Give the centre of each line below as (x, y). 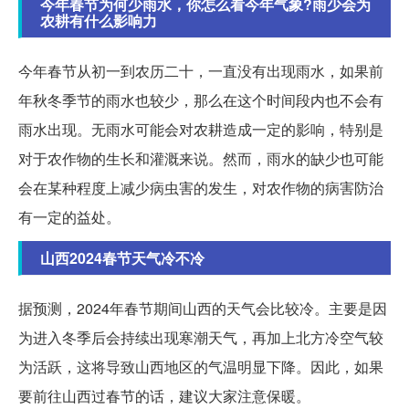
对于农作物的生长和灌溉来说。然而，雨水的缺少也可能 (201, 158)
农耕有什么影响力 (99, 20)
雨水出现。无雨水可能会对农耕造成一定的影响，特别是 (201, 129)
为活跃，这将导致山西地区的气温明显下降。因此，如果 (201, 366)
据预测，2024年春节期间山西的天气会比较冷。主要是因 (203, 308)
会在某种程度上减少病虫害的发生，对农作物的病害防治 (201, 187)
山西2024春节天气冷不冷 (122, 257)
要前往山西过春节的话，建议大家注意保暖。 (164, 395)
